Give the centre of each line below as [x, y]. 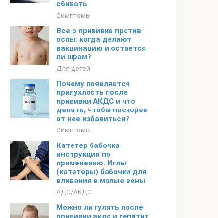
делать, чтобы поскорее [102, 110]
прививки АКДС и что [96, 101]
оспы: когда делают [94, 39]
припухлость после [92, 92]
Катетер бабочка [88, 145]
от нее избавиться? [93, 119]
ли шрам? [74, 57]
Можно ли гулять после [100, 207]
